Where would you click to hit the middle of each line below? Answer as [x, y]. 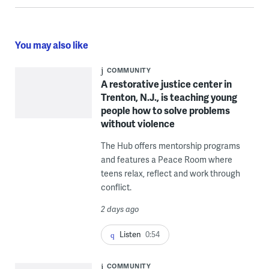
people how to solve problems [165, 110]
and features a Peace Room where [166, 160]
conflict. [116, 187]
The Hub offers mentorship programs [170, 146]
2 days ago [120, 209]
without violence [138, 124]
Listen [130, 234]
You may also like [51, 45]
